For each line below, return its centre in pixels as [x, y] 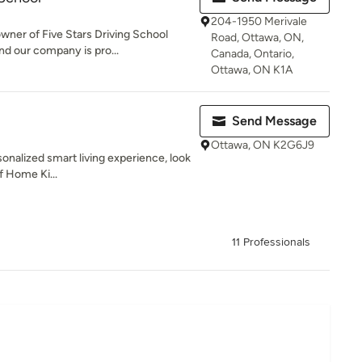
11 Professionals [271, 242]
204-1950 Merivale [259, 21]
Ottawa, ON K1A [252, 70]
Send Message [274, 121]
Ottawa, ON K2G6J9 [263, 145]
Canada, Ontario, [253, 54]
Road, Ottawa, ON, [257, 38]
